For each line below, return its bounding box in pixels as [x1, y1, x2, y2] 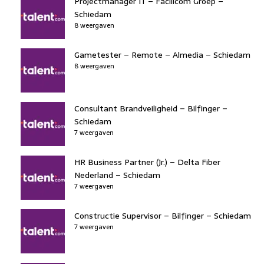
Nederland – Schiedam [74, 168, 160, 181]
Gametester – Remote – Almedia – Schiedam [74, 48, 250, 61]
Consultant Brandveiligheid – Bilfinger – [74, 101, 227, 115]
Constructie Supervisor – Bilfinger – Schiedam [74, 209, 251, 222]
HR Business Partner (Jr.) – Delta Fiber [74, 155, 220, 169]
